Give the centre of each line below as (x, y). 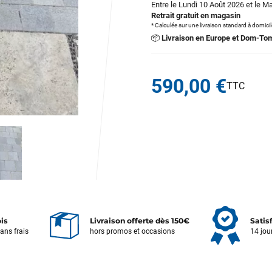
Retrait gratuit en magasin (196, 15)
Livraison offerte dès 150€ (139, 220)
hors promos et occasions (132, 231)
